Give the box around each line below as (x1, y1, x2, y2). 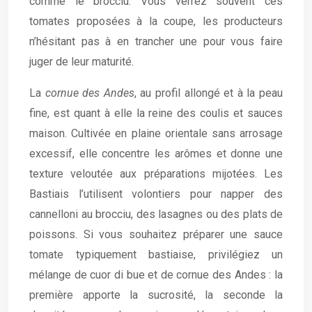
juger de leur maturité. (29, 55, 134, 68)
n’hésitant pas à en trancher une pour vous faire (29, 35, 283, 48)
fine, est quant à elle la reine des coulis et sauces (29, 107, 283, 120)
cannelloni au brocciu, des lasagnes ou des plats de (29, 208, 283, 221)
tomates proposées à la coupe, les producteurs (29, 15, 283, 28)
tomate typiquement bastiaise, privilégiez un (29, 248, 283, 261)
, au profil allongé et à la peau (134, 86, 283, 100)
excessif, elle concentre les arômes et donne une (29, 147, 283, 160)
